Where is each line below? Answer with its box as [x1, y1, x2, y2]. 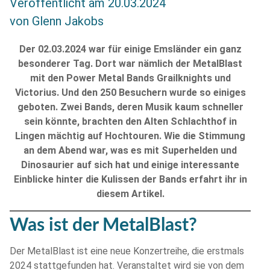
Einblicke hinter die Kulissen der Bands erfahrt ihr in [13, 174, 247, 186]
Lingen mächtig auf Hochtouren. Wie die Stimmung [15, 130, 245, 142]
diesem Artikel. [96, 188, 165, 200]
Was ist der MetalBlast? [10, 216, 197, 234]
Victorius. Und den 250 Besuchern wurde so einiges [14, 87, 246, 99]
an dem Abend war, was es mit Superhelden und [24, 145, 237, 157]
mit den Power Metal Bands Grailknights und [30, 72, 231, 84]
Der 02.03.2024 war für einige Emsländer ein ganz [19, 43, 242, 55]
